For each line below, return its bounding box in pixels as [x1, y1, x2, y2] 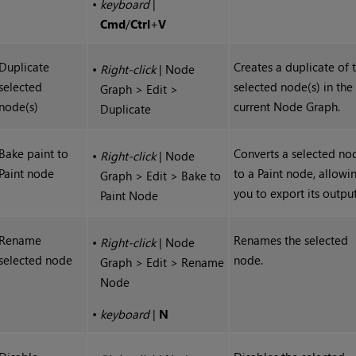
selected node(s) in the [234, 79, 354, 95]
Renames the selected [234, 232, 349, 249]
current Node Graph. [234, 99, 341, 115]
